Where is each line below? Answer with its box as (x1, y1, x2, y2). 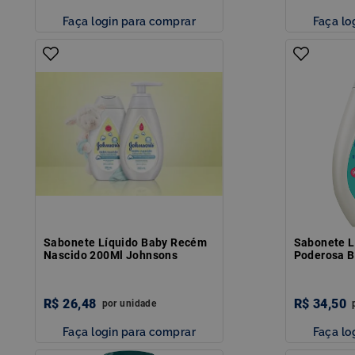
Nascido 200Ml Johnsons (44, 248, 178, 261)
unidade (120, 297, 157, 309)
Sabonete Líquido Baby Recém (44, 235, 208, 249)
